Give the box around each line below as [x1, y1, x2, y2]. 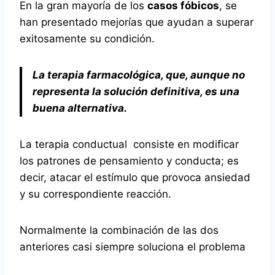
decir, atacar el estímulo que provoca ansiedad [20, 171, 250, 184]
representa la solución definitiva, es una [33, 85, 239, 98]
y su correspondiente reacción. [20, 188, 171, 200]
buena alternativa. [33, 102, 127, 114]
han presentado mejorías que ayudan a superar [20, 16, 254, 28]
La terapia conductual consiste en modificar [20, 138, 239, 150]
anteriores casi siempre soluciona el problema [20, 241, 246, 253]
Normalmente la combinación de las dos [20, 224, 219, 236]
